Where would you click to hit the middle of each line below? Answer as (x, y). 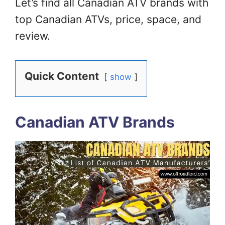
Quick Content (62, 76)
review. (33, 36)
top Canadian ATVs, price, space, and (108, 20)
